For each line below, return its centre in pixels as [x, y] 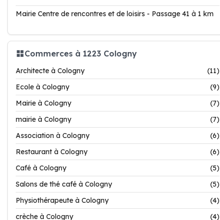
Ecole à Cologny [42, 87]
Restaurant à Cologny [52, 152]
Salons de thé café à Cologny [64, 184]
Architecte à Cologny [50, 71]
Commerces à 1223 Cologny [81, 53]
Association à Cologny [53, 136]
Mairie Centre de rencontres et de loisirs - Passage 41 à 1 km [115, 14]
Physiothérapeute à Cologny [62, 200]
